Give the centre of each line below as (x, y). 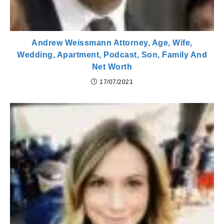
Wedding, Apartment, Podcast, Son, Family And (112, 54)
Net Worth (112, 66)
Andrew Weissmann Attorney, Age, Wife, (112, 42)
